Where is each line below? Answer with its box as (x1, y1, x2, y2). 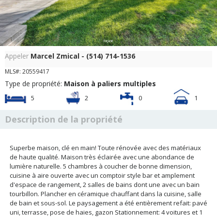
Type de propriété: (5, 79, 64, 88)
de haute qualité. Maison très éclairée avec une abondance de (10, 153, 194, 161)
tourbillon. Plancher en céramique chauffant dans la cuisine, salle (10, 189, 41, 198)
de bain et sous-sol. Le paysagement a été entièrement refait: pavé (10, 199, 19, 207)
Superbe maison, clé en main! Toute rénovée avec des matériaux (10, 143, 201, 152)
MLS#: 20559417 (5, 67, 49, 76)
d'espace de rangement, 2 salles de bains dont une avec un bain (10, 180, 200, 189)
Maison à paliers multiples (64, 79, 156, 88)
